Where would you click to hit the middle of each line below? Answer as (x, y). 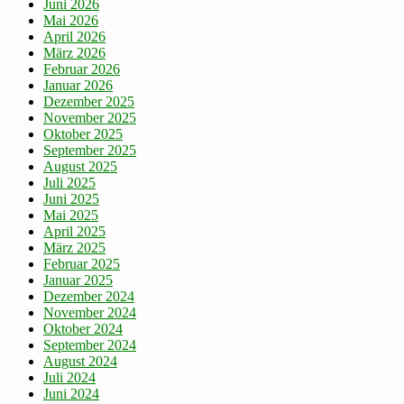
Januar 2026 (78, 86)
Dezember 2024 (89, 297)
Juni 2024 (71, 394)
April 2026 (74, 37)
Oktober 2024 (83, 329)
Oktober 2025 (83, 134)
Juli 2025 (69, 183)
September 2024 (90, 345)
